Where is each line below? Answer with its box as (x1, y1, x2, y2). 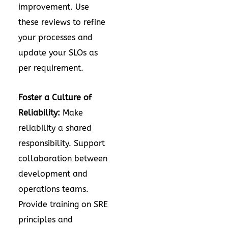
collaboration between (18, 154, 107, 163)
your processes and (18, 33, 93, 42)
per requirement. (18, 63, 86, 73)
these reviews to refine (18, 17, 105, 27)
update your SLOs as (18, 48, 98, 58)
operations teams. (18, 184, 89, 194)
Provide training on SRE (18, 199, 108, 209)
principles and (18, 215, 73, 224)
